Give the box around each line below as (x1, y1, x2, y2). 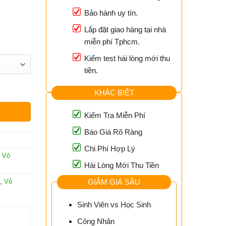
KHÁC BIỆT (94, 88, 134, 97)
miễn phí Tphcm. (84, 37, 140, 46)
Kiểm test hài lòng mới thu (84, 54, 170, 63)
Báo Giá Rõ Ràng (84, 128, 142, 137)
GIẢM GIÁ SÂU (88, 177, 140, 186)
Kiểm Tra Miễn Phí (84, 111, 145, 120)
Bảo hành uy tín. (84, 9, 138, 18)
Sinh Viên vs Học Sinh (77, 200, 151, 209)
